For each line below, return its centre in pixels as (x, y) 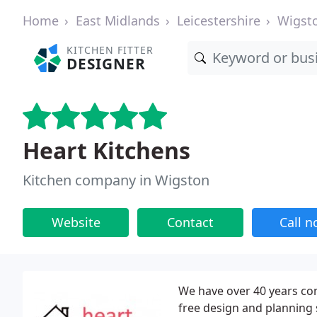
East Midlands (118, 21)
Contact (190, 222)
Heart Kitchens (106, 150)
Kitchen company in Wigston (116, 180)
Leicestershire (219, 21)
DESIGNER (106, 64)
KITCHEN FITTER (110, 50)
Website (76, 222)
